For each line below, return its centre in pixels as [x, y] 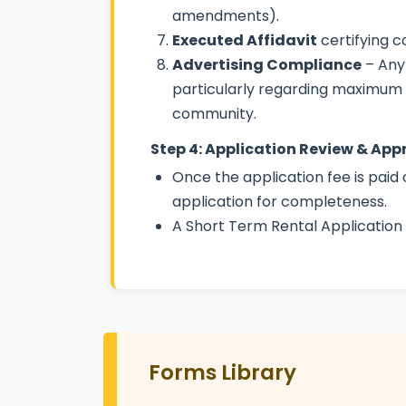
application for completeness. [280, 201]
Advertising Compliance [267, 64]
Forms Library [222, 372]
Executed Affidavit [245, 40]
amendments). [226, 15]
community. [214, 113]
